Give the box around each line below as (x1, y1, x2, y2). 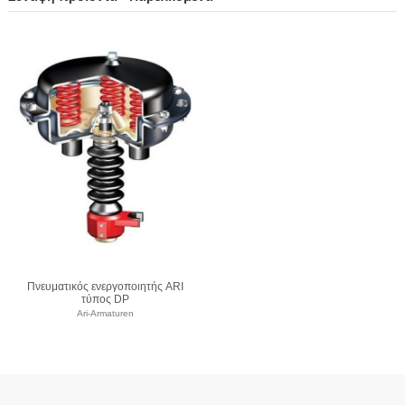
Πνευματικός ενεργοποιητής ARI (27, 280, 184, 294)
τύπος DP (81, 293, 129, 306)
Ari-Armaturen (77, 307, 134, 318)
